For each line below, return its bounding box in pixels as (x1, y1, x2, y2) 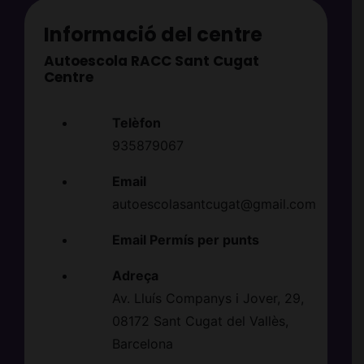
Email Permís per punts (111, 232, 259, 249)
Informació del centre (43, 21, 262, 49)
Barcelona (111, 336, 173, 353)
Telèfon (111, 115, 161, 132)
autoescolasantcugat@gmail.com (111, 196, 316, 213)
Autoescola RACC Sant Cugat (43, 51, 259, 71)
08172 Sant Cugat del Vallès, (111, 313, 288, 330)
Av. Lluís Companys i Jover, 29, (111, 290, 304, 307)
